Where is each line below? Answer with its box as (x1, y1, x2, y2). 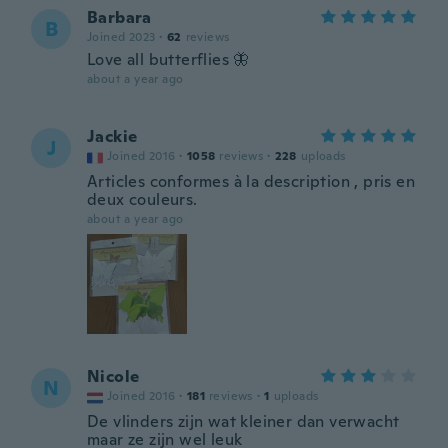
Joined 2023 (87, 29, 156, 45)
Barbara (87, 7, 152, 28)
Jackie (87, 126, 138, 147)
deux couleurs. (87, 189, 198, 210)
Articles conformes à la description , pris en (87, 171, 415, 192)
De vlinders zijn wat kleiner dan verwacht (87, 411, 400, 432)
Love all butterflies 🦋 (87, 49, 250, 70)
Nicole (87, 366, 140, 387)
